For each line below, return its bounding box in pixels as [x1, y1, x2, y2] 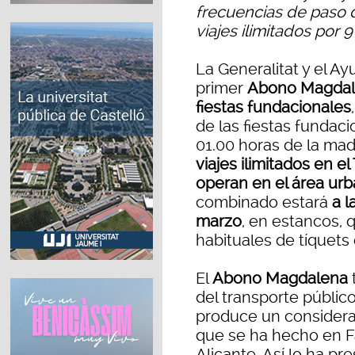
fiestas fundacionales [196, 97, 351, 117]
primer [196, 78, 247, 98]
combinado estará [196, 193, 332, 212]
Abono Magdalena [209, 269, 352, 288]
